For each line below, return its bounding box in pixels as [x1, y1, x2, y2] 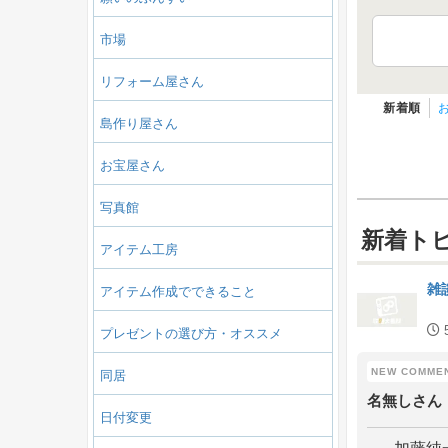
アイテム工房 [100, 241, 178, 257]
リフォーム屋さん [100, 73, 204, 89]
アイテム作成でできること [100, 283, 256, 299]
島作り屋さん [100, 115, 178, 131]
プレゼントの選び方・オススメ [100, 325, 282, 341]
